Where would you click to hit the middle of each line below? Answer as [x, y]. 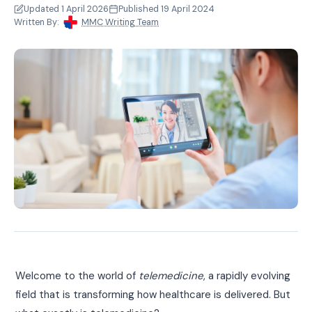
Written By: [37, 22]
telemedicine [171, 275]
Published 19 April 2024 [166, 9]
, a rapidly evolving [247, 275]
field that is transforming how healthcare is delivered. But [153, 294]
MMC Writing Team [120, 22]
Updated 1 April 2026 [66, 9]
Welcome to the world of [77, 275]
